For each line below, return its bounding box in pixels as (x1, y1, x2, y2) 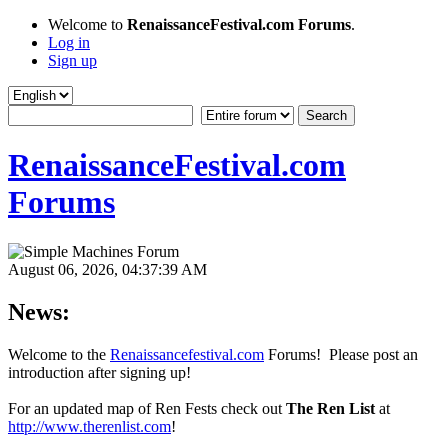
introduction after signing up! (8, 363, 191, 381)
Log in (48, 34, 90, 51)
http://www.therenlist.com (8, 417, 171, 435)
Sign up (48, 52, 97, 69)
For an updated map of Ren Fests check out (8, 399, 286, 417)
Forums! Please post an (264, 345, 418, 363)
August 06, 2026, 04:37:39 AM (8, 260, 207, 278)
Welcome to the (8, 345, 110, 363)
